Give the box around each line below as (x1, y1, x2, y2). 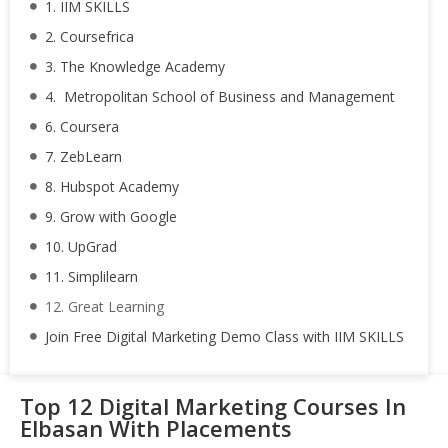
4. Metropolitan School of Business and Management (45, 87, 395, 106)
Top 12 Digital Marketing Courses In (20, 391, 406, 421)
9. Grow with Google (45, 207, 177, 226)
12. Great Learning (45, 297, 164, 316)
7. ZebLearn (45, 147, 122, 166)
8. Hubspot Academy (45, 177, 179, 196)
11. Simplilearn (45, 267, 138, 286)
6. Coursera (45, 117, 119, 136)
